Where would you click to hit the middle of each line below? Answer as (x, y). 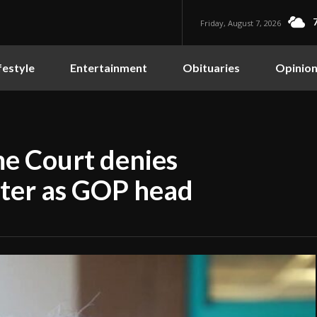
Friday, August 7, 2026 (241, 23)
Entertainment (109, 68)
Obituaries (211, 68)
